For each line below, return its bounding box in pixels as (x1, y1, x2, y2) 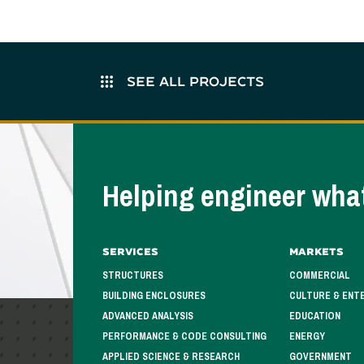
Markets (289, 245, 344, 258)
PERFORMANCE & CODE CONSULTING (102, 327, 266, 345)
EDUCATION (289, 307, 341, 325)
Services (102, 245, 158, 258)
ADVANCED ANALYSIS (102, 307, 193, 325)
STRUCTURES (102, 266, 163, 284)
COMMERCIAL (289, 266, 351, 284)
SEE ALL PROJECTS (122, 71, 264, 89)
